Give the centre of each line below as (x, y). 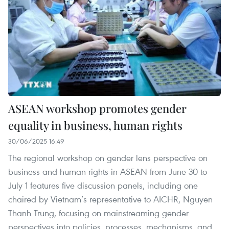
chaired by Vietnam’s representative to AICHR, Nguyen (110, 199)
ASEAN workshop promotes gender (97, 109)
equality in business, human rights (95, 125)
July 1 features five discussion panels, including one (103, 186)
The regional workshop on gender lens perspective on (108, 158)
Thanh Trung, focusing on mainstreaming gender (98, 213)
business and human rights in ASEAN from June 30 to (108, 172)
